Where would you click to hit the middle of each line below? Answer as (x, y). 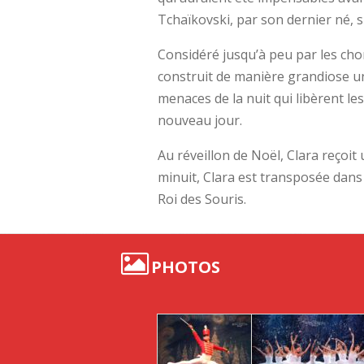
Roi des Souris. (202, 199)
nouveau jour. (200, 120)
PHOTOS (184, 267)
